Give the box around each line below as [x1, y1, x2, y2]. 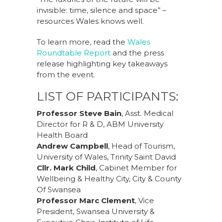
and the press [112, 48, 164, 58]
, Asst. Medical [121, 109, 173, 118]
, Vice [135, 196, 154, 206]
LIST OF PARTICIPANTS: [37, 89, 178, 104]
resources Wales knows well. [37, 16, 144, 26]
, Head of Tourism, [108, 141, 175, 151]
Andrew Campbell [37, 141, 108, 151]
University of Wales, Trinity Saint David [37, 152, 176, 162]
